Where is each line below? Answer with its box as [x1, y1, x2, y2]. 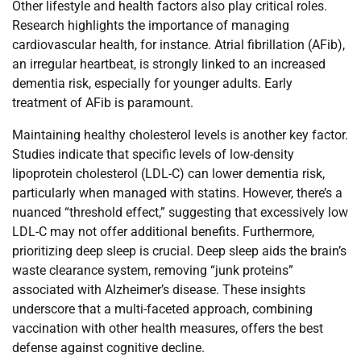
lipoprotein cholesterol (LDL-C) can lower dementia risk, [12, 166, 325, 182]
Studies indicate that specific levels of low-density [12, 147, 294, 163]
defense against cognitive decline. [12, 340, 205, 356]
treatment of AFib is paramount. [12, 95, 193, 111]
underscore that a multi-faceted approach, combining [12, 301, 313, 317]
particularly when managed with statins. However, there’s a [12, 185, 342, 201]
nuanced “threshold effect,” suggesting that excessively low [12, 205, 348, 221]
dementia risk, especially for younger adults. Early [12, 76, 293, 92]
